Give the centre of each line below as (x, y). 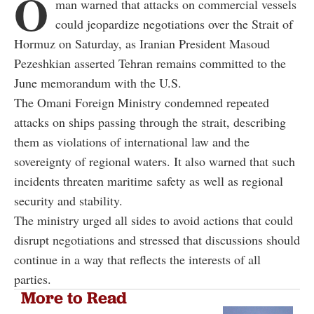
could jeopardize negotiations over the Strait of (174, 23)
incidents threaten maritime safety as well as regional (149, 180)
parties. (33, 279)
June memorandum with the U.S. (98, 82)
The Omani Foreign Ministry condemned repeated (142, 102)
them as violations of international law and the (132, 141)
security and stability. (68, 200)
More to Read (74, 297)
